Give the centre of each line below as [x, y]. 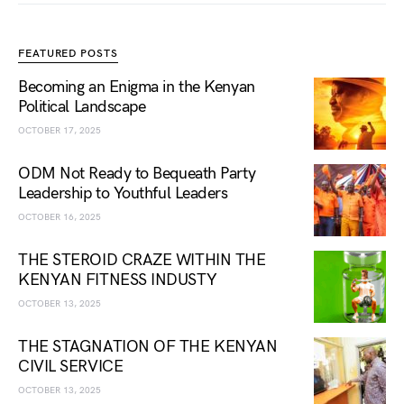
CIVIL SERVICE [71, 367]
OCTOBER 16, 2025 [60, 217]
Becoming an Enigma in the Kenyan [137, 87]
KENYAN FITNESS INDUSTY [118, 280]
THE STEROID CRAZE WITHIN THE [142, 260]
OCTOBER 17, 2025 [60, 131]
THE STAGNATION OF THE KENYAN [148, 347]
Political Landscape [82, 107]
